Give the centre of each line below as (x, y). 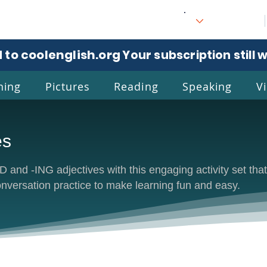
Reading (136, 86)
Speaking (207, 86)
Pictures (67, 86)
